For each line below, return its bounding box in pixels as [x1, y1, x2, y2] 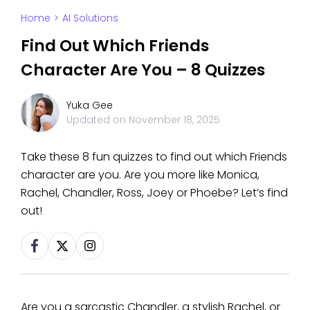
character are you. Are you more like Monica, [21, 166, 259, 183]
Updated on [66, 112, 129, 127]
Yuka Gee [66, 98, 113, 112]
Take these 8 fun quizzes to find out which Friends [21, 148, 287, 165]
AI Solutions [62, 10, 118, 25]
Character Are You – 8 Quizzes [21, 58, 265, 81]
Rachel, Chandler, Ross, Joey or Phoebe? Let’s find [21, 184, 288, 201]
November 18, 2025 [129, 112, 220, 127]
